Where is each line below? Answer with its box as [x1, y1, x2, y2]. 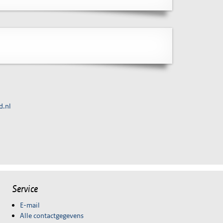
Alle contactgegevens [20, 211, 84, 220]
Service [12, 183, 38, 195]
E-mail [20, 200, 40, 210]
